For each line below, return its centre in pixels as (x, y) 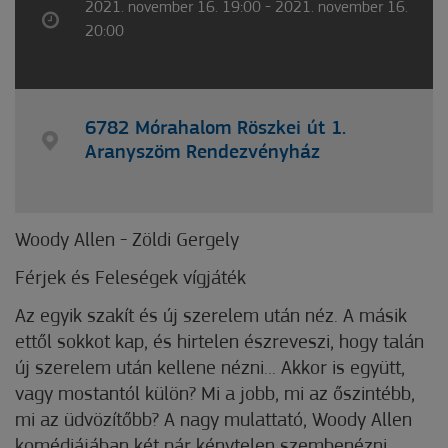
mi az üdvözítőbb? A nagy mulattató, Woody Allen (213, 421)
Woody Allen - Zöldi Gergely (127, 241)
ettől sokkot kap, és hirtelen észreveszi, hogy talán (219, 343)
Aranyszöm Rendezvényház (202, 153)
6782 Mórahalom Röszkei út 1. (215, 129)
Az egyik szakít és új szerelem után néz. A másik (211, 317)
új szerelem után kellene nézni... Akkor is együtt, (210, 369)
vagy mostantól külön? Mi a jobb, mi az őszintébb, (215, 395)
